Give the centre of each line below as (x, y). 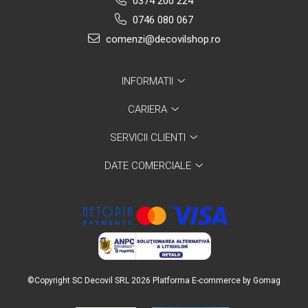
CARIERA (149, 109)
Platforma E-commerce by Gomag (217, 280)
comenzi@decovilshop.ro (162, 39)
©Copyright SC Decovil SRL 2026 (90, 280)
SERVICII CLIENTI (149, 137)
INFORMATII (149, 81)
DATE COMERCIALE (149, 165)
